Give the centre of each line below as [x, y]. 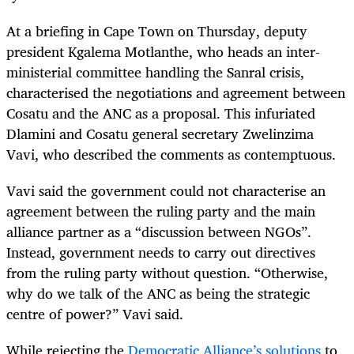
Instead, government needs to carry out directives [161, 252]
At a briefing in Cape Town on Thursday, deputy [157, 30]
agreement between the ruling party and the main [161, 211]
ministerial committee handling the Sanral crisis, [155, 72]
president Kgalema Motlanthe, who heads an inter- [163, 51]
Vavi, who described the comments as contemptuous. [171, 154]
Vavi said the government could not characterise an [166, 191]
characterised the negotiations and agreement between [176, 92]
